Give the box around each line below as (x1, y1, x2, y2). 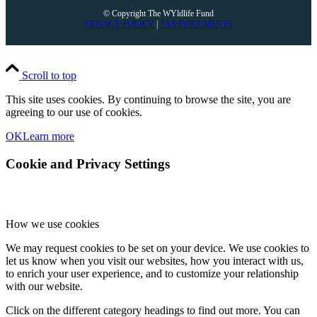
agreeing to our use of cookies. (6, 106, 142, 119)
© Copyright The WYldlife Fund (103, 8, 214, 19)
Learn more (23, 130, 74, 143)
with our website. (6, 279, 83, 292)
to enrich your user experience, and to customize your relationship (6, 267, 299, 279)
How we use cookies (6, 217, 99, 230)
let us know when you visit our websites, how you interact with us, (6, 254, 304, 267)
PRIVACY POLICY (84, 19, 154, 30)
